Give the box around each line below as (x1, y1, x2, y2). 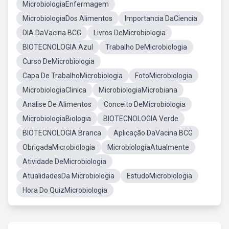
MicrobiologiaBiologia (22, 114, 91, 123)
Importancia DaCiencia (125, 14, 197, 22)
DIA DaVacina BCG (22, 29, 81, 37)
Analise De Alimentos (22, 100, 91, 108)
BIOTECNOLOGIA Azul (22, 43, 93, 51)
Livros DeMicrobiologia (94, 29, 166, 37)
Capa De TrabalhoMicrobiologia (22, 72, 123, 80)
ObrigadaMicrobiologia (22, 143, 95, 151)
